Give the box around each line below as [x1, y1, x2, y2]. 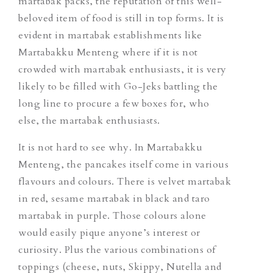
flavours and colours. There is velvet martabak [18, 174, 231, 188]
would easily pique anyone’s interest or [18, 225, 200, 239]
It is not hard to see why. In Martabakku [18, 140, 202, 154]
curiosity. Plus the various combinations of [18, 243, 216, 257]
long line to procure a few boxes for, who [18, 96, 210, 110]
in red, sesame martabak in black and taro [18, 191, 210, 205]
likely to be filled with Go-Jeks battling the [18, 79, 218, 93]
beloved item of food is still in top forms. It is [18, 11, 224, 25]
